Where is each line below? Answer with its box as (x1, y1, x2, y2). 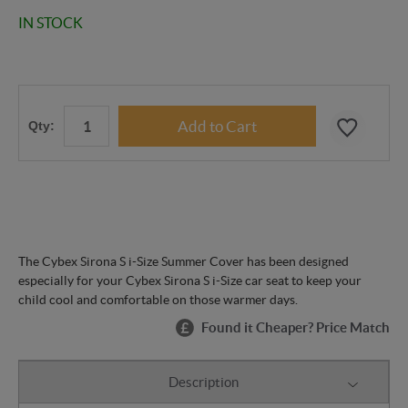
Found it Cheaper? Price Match (201, 320, 390, 336)
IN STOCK (18, 15, 83, 32)
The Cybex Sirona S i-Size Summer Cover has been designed (18, 254, 349, 270)
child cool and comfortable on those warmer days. (18, 292, 298, 308)
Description (168, 373, 239, 390)
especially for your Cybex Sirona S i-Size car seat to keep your (18, 273, 362, 289)
